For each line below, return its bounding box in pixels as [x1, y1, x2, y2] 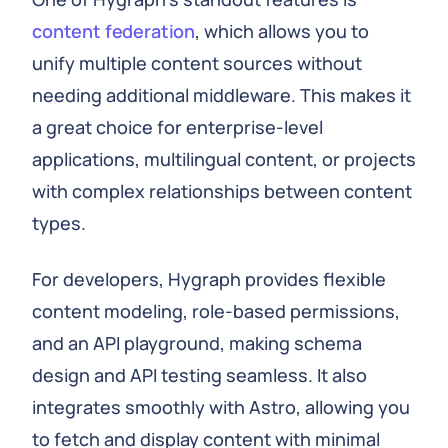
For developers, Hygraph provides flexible [32, 267, 386, 291]
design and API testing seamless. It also [32, 363, 367, 387]
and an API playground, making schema [32, 331, 362, 355]
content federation [32, 19, 196, 43]
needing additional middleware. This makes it [32, 83, 411, 107]
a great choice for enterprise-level [32, 115, 323, 139]
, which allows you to [195, 19, 370, 43]
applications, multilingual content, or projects [32, 147, 416, 171]
